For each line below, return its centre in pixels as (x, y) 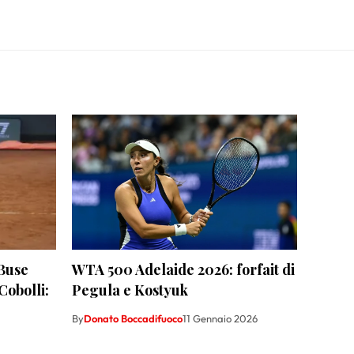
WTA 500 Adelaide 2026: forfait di (183, 270)
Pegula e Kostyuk (130, 290)
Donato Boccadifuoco (133, 319)
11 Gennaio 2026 (220, 319)
